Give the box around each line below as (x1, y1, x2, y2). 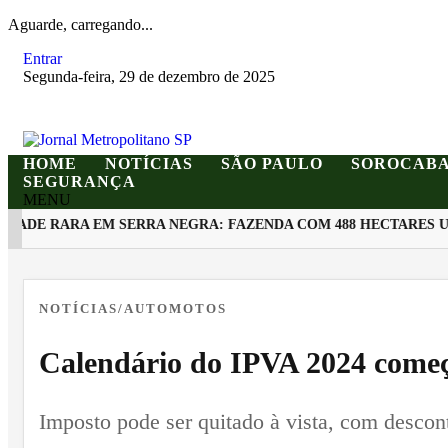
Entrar (23, 50, 62, 67)
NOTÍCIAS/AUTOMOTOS (39, 302, 227, 316)
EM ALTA (67, 265, 140, 282)
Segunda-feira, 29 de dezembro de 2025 (23, 68, 275, 85)
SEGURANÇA (23, 173, 136, 190)
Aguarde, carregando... (8, 16, 153, 33)
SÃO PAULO (221, 155, 323, 172)
